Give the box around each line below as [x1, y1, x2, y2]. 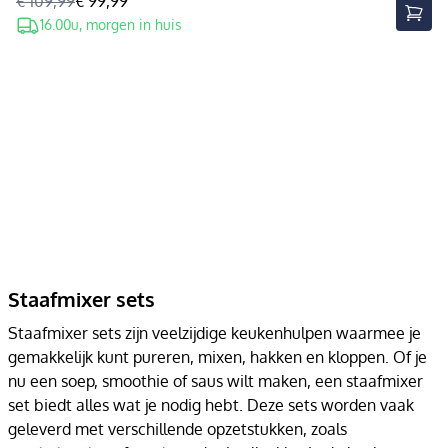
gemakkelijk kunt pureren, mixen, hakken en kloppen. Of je [8, 347, 427, 367]
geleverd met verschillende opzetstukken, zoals [8, 419, 347, 439]
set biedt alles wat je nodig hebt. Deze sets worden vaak [8, 395, 414, 415]
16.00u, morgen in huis [40, 16, 182, 33]
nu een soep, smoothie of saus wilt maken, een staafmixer [8, 371, 423, 391]
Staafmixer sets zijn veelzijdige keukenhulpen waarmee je [8, 323, 421, 343]
